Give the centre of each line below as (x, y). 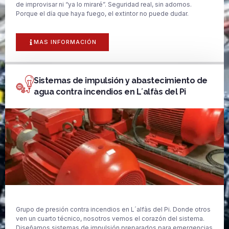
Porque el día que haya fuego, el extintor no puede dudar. (102, 14)
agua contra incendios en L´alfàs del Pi (110, 91)
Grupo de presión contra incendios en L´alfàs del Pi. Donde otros (113, 209)
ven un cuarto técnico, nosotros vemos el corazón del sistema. (110, 218)
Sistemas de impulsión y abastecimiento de (121, 80)
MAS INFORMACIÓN (65, 42)
